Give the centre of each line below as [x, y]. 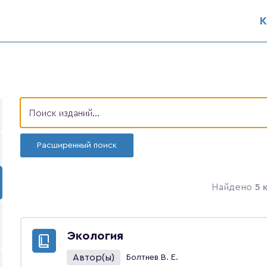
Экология [95, 236]
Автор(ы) [94, 257]
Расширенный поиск [77, 145]
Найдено [233, 187]
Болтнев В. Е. [152, 257]
